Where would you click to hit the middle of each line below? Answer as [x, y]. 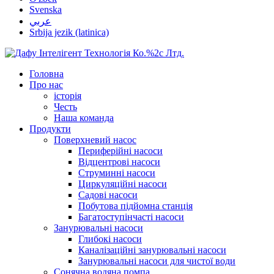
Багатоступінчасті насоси [131, 217]
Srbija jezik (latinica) [69, 32]
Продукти [50, 129]
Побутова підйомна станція [135, 206]
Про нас [46, 85]
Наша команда [84, 118]
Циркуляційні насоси [123, 184]
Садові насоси [108, 195]
